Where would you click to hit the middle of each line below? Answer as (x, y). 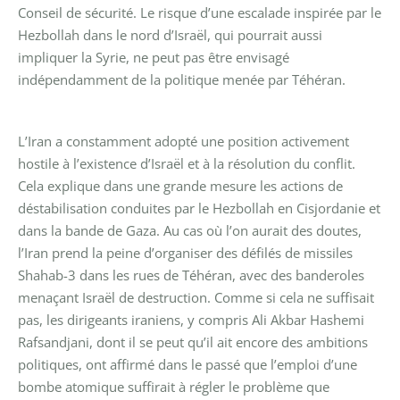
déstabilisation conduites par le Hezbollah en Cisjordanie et (199, 208)
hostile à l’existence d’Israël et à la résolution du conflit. (187, 163)
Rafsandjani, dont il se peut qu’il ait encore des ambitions (193, 342)
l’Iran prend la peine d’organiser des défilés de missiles (185, 252)
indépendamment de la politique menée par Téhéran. (182, 79)
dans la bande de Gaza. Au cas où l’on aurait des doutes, (190, 230)
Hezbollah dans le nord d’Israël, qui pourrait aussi (170, 34)
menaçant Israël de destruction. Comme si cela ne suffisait (196, 297)
